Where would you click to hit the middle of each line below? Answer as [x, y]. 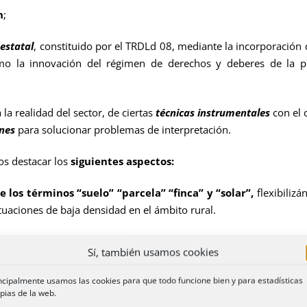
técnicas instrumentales [212, 112]
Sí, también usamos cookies [153, 251]
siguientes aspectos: [122, 161]
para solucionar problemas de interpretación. [123, 129]
